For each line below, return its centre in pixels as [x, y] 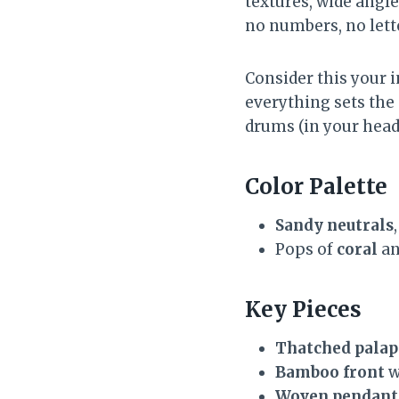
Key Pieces [303, 309]
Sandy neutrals [334, 225]
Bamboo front [330, 372]
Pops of [306, 249]
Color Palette [316, 186]
